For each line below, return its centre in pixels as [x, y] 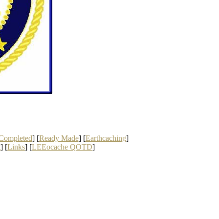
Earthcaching [106, 138]
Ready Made [59, 138]
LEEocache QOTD [62, 147]
